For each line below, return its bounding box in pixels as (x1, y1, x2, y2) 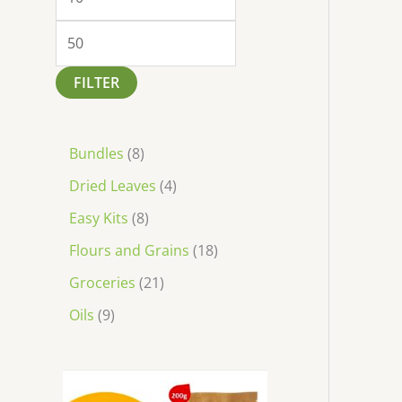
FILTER (74, 73, 119, 93)
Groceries (69, 272, 135, 293)
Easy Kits (69, 207, 128, 228)
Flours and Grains (69, 240, 189, 260)
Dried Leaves (69, 175, 156, 196)
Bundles (69, 143, 124, 163)
